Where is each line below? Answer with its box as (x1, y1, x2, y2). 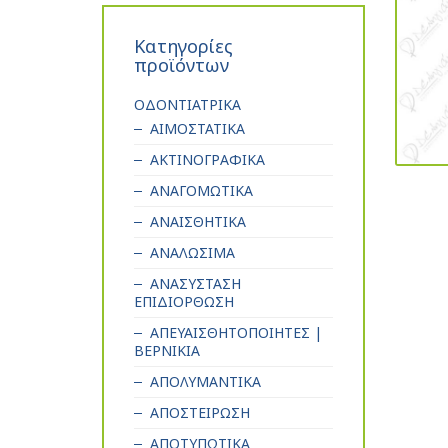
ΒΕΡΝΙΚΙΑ (134, 341, 200, 361)
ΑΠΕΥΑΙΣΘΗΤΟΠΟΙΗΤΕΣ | (150, 323, 322, 343)
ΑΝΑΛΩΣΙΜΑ (150, 243, 235, 263)
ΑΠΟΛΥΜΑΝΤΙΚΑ (150, 372, 261, 392)
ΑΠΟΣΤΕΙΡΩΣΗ (150, 403, 250, 423)
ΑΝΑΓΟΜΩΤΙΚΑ (150, 181, 253, 201)
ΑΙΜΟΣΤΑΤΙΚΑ (150, 119, 245, 139)
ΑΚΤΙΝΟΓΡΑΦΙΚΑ (150, 150, 265, 170)
